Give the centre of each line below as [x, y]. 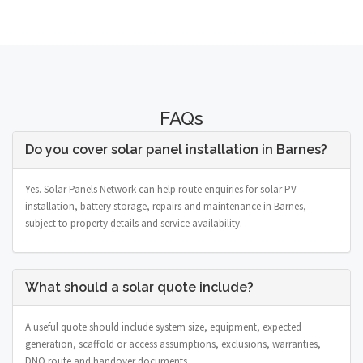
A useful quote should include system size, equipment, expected [163, 327]
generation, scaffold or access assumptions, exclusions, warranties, [173, 344]
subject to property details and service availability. [134, 223]
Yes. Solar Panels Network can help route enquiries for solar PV [161, 189]
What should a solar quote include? [139, 287]
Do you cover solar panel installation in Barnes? [176, 149]
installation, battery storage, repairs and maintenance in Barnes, [166, 206]
